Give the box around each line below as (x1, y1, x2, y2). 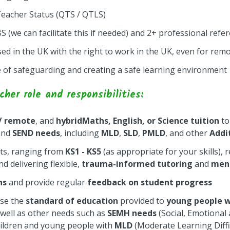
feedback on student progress (87, 177, 212, 188)
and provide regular (7, 177, 87, 188)
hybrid (56, 115, 82, 126)
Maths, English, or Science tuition (82, 115, 219, 126)
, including (60, 127, 101, 139)
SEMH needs (107, 207, 157, 219)
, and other (165, 127, 209, 139)
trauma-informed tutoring (82, 158, 193, 169)
